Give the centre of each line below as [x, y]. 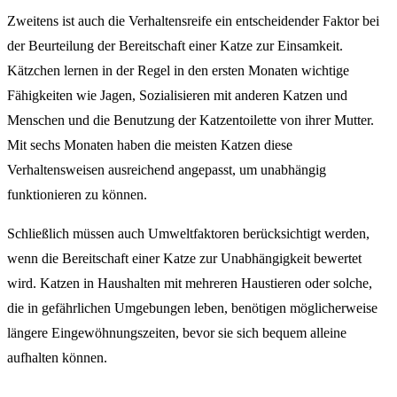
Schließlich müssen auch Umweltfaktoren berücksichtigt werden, [188, 234]
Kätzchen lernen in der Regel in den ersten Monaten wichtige [178, 71]
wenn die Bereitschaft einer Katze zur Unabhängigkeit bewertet [184, 259]
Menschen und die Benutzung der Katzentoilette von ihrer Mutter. [191, 121]
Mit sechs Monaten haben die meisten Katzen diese [150, 145]
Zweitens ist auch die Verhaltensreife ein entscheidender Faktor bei [193, 21]
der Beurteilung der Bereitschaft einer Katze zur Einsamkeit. [175, 46]
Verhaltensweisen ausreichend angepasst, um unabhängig [167, 170]
